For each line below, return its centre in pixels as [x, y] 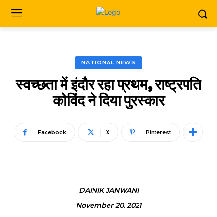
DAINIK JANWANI [108, 190]
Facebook [52, 132]
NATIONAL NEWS [108, 62]
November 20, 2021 [108, 205]
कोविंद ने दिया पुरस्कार [108, 100]
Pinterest [158, 132]
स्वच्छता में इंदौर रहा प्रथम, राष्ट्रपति [108, 84]
